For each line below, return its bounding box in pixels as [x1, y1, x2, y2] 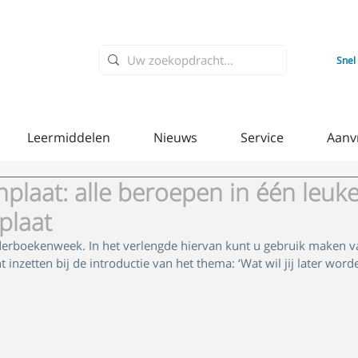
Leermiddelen [27, 129, 110, 146]
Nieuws [153, 129, 197, 146]
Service [241, 129, 284, 146]
